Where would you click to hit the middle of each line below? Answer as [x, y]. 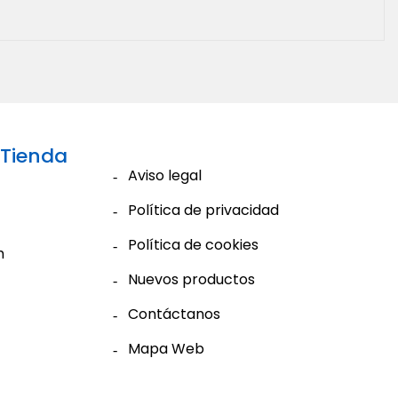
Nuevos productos [191, 280]
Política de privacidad [203, 211]
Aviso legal [165, 176]
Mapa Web [166, 349]
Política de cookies [193, 245]
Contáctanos [174, 314]
